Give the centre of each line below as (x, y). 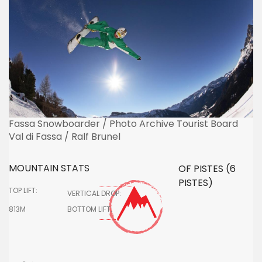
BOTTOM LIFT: (90, 209)
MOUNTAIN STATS (49, 168)
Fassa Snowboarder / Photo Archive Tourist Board (123, 123)
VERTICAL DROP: (94, 193)
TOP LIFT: (23, 190)
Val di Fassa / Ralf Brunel (65, 136)
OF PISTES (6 (207, 168)
